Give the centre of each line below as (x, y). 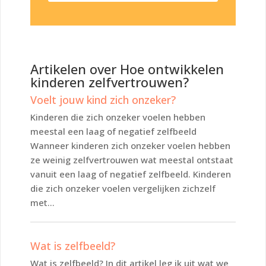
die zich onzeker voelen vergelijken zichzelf (123, 188)
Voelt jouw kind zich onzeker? (103, 99)
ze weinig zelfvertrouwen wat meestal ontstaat (132, 159)
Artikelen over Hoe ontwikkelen (127, 69)
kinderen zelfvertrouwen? (110, 82)
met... (42, 202)
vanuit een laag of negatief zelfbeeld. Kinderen (131, 174)
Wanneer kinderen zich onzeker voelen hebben (130, 145)
